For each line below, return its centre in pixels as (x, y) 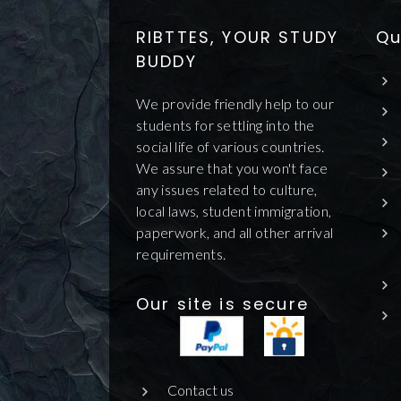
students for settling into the (226, 124)
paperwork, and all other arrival (235, 232)
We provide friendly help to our (235, 103)
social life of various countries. (230, 146)
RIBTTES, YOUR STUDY (238, 37)
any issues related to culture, (227, 189)
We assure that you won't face (232, 167)
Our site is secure (222, 303)
